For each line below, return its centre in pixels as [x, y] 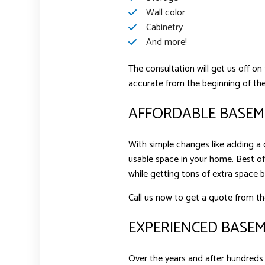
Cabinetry [164, 27]
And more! [166, 42]
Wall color [165, 12]
